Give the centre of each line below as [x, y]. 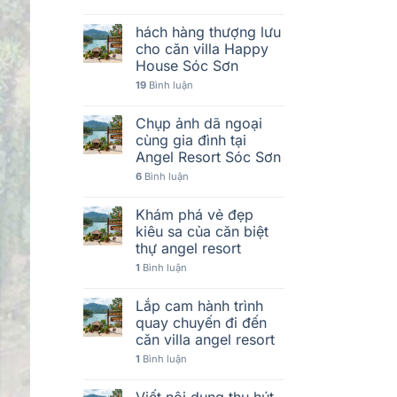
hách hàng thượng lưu [208, 31]
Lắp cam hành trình [199, 305]
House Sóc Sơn [187, 65]
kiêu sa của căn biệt [202, 231]
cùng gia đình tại [191, 140]
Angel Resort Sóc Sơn [208, 156]
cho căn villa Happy [202, 48]
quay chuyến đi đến [201, 322]
